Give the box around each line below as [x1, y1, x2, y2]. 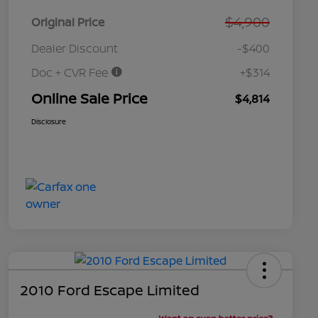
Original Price [31, 14, 104, 31]
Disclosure [31, 116, 66, 127]
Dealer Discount [31, 40, 118, 57]
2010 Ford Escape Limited [20, 280, 199, 300]
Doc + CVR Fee [31, 65, 111, 81]
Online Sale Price [31, 89, 148, 109]
